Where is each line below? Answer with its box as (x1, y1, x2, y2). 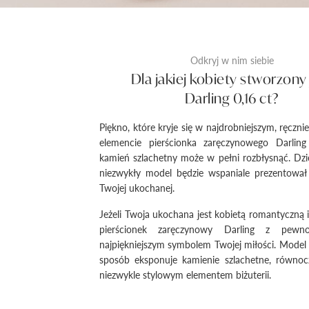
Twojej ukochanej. (99, 180, 175, 195)
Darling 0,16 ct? (184, 88, 279, 108)
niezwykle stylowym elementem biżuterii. (99, 267, 271, 281)
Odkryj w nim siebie (190, 52, 274, 67)
